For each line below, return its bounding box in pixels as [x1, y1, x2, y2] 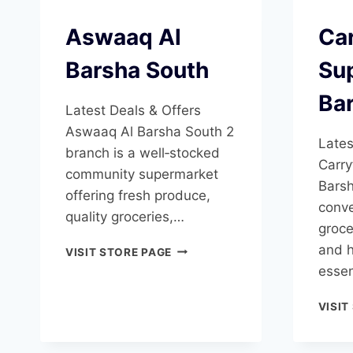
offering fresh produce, [65, 187, 210, 203]
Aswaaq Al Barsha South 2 [65, 123, 234, 139]
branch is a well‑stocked [65, 144, 220, 161]
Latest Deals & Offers [65, 102, 201, 118]
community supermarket [65, 165, 218, 182]
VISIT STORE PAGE [65, 245, 172, 258]
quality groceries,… [65, 208, 184, 225]
